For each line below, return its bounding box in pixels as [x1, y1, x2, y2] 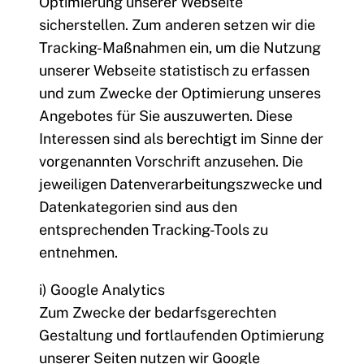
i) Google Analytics [39, 281, 165, 299]
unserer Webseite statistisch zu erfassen [39, 62, 310, 80]
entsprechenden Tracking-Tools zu [39, 221, 268, 239]
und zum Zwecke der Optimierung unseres [39, 84, 321, 102]
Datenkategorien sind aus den [39, 198, 237, 216]
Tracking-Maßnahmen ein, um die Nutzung [39, 39, 321, 57]
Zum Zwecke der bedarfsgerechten [39, 304, 276, 322]
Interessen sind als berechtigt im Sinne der [39, 130, 323, 148]
